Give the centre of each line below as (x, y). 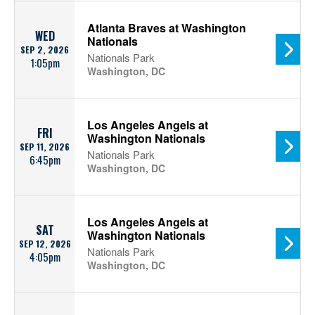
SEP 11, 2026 (45, 147)
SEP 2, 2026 (45, 50)
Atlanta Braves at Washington (167, 28)
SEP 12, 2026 (45, 244)
